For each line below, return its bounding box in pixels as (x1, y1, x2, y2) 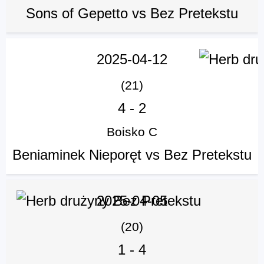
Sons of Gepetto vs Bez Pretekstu (26, 5, 238, 22)
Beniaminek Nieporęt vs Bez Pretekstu (12, 147, 252, 163)
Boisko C (107, 125, 157, 139)
